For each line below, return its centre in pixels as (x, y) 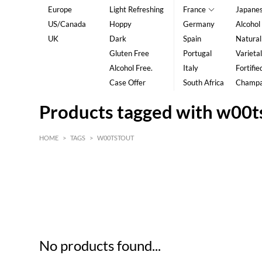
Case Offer (127, 82)
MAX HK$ (216, 186)
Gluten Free (129, 53)
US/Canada (67, 24)
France (194, 9)
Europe (60, 9)
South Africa (203, 82)
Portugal (197, 53)
